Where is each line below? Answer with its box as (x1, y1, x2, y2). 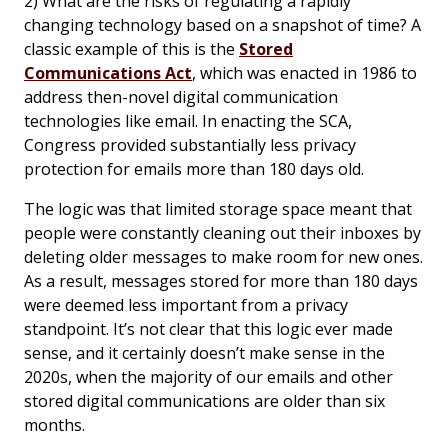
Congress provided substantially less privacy (24, 133, 356, 156)
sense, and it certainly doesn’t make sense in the (24, 341, 385, 364)
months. (24, 413, 85, 436)
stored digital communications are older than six (24, 389, 385, 412)
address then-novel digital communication (24, 85, 338, 108)
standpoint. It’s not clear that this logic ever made (24, 317, 393, 340)
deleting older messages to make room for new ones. (24, 245, 423, 268)
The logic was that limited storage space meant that (24, 197, 412, 220)
